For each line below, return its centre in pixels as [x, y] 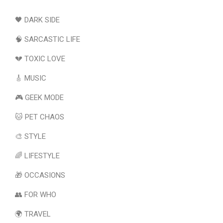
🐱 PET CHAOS [40, 117]
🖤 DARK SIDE [37, 20]
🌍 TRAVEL [33, 214]
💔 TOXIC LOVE [40, 59]
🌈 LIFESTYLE [37, 156]
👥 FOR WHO [36, 195]
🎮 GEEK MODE [39, 98]
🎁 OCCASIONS [40, 175]
